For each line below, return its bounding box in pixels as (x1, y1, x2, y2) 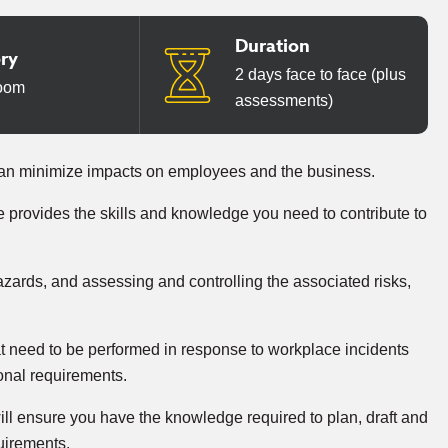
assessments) (235, 92, 334, 109)
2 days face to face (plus (235, 66, 407, 83)
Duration (235, 33, 311, 59)
